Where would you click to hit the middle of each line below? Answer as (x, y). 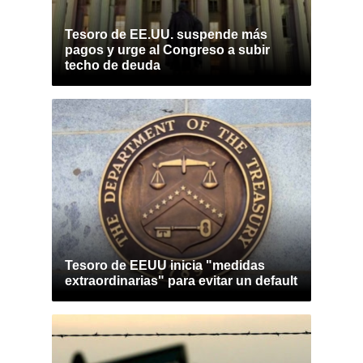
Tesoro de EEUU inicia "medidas (165, 265)
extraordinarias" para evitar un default (181, 281)
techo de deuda (113, 65)
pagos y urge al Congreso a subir (167, 50)
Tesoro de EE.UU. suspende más (166, 34)
